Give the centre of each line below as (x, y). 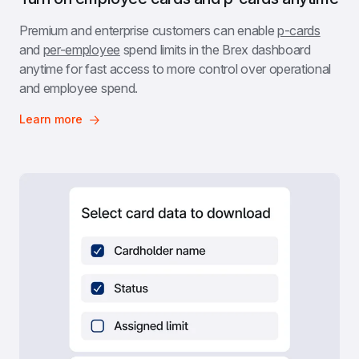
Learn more (51, 119)
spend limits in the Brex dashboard (215, 50)
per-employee (81, 50)
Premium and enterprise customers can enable (148, 31)
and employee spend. (79, 89)
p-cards (298, 31)
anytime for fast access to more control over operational (175, 69)
